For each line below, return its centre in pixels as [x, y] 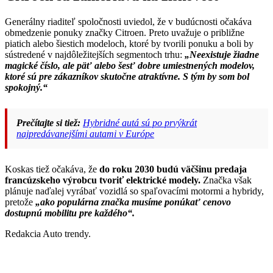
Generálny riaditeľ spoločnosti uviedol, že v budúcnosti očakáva [128, 21]
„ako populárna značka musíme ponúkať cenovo [133, 202]
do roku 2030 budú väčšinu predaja [173, 169]
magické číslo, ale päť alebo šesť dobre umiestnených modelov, [130, 65]
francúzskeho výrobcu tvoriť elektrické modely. [103, 180]
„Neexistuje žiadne [222, 54]
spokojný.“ [26, 87]
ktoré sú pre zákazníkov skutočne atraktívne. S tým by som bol [127, 76]
